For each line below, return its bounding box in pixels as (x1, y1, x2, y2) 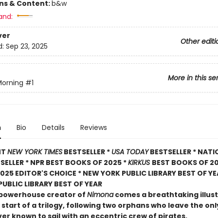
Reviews (80, 123, 107, 132)
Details (41, 123, 65, 132)
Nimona (87, 190, 113, 200)
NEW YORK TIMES (7, 147, 62, 157)
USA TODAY (111, 147, 148, 157)
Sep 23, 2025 (5, 41, 48, 52)
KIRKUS (127, 158, 152, 167)
